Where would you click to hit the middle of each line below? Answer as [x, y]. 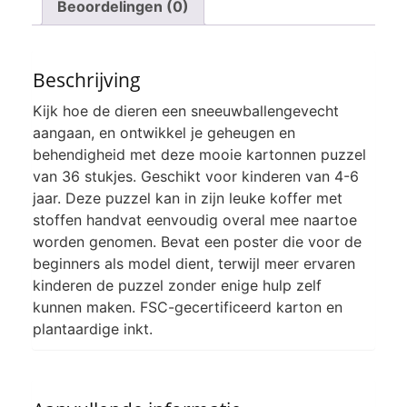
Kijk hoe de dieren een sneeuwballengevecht [186, 110]
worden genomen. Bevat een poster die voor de [197, 241]
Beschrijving [87, 79]
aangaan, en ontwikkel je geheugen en [164, 132]
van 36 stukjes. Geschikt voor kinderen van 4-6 [196, 176]
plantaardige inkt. [93, 328]
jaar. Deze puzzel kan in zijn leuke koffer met [188, 198]
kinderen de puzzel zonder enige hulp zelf [177, 285]
